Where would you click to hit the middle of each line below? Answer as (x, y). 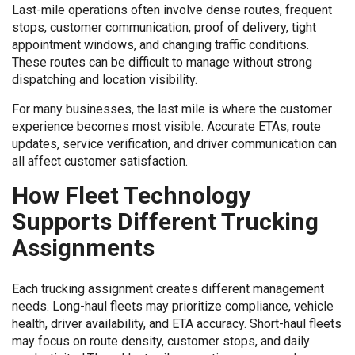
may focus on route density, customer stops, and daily (161, 341)
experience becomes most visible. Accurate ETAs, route (166, 126)
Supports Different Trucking (165, 221)
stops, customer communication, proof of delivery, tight (164, 27)
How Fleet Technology (131, 195)
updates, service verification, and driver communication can (174, 144)
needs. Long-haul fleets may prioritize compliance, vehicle (173, 306)
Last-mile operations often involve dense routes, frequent (172, 10)
